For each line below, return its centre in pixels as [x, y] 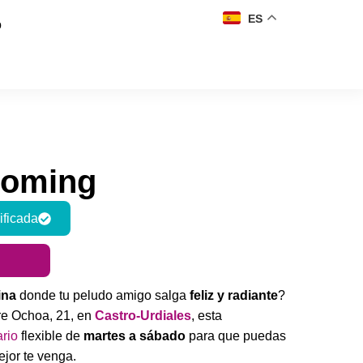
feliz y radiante [234, 295]
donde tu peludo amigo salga [103, 295]
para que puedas [236, 336]
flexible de [51, 336]
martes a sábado [135, 336]
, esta [207, 316]
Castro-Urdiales [143, 316]
